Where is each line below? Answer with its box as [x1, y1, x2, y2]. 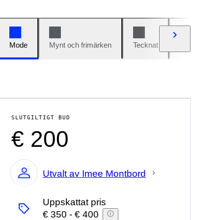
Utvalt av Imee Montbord [43, 168, 146, 179]
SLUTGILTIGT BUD [11, 114, 70, 121]
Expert [15, 181, 33, 188]
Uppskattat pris [43, 197, 106, 207]
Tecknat [133, 41, 158, 49]
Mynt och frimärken [49, 41, 111, 49]
